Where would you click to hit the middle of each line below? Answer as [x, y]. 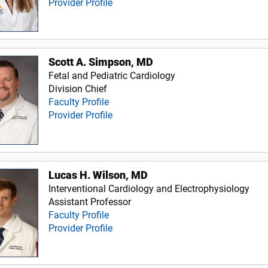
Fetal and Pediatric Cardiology [112, 76]
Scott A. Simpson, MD [101, 63]
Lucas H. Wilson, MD [98, 175]
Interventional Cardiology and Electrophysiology [149, 188]
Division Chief [78, 89]
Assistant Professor [90, 202]
